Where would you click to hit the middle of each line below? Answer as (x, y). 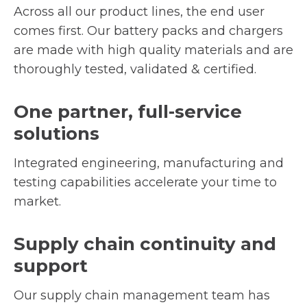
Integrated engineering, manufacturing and (149, 163)
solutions (57, 134)
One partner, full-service (128, 112)
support (51, 266)
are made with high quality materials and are (153, 50)
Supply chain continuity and (145, 244)
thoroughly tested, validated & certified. (135, 70)
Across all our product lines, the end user (139, 12)
